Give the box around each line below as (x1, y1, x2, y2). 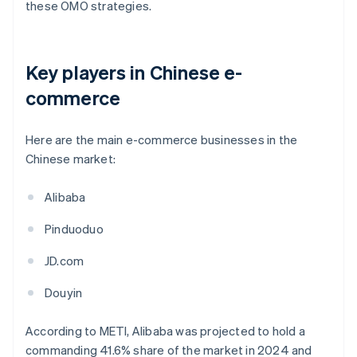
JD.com (45, 253, 84, 269)
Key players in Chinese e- (25, 60, 243, 85)
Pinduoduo (45, 221, 104, 237)
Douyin (45, 284, 83, 301)
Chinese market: (25, 151, 116, 167)
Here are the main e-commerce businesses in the (25, 131, 298, 148)
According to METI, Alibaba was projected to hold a (25, 323, 306, 339)
